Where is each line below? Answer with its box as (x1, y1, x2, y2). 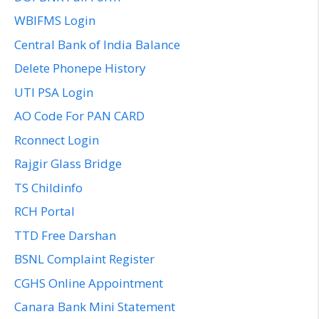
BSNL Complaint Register (14, 251, 155, 268)
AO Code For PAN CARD (14, 108, 145, 125)
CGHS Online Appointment (14, 274, 163, 291)
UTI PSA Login (14, 83, 93, 100)
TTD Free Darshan (14, 226, 116, 244)
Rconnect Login (14, 131, 99, 148)
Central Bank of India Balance (14, 36, 180, 53)
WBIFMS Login (14, 12, 95, 29)
